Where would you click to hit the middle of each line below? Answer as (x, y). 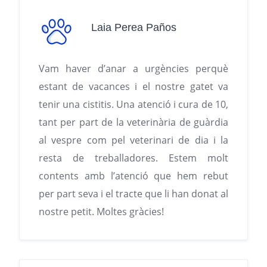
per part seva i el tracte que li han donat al (133, 194)
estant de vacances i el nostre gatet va (133, 87)
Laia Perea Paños (134, 27)
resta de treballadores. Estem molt (133, 158)
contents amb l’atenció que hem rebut (133, 176)
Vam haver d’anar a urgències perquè (133, 69)
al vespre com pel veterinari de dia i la (133, 140)
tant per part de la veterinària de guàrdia (133, 122)
